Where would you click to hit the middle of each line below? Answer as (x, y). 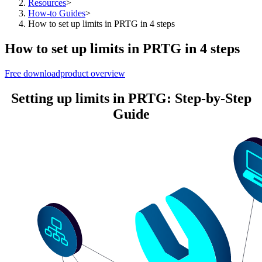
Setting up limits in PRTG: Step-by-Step (131, 98)
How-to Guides (57, 13)
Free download (32, 73)
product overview (93, 73)
